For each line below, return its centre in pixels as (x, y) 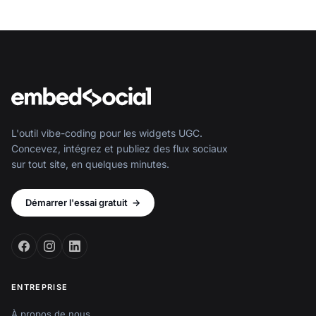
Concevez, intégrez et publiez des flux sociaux (120, 148)
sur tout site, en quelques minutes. (90, 164)
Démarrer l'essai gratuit (77, 202)
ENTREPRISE (40, 287)
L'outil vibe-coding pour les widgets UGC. (107, 133)
